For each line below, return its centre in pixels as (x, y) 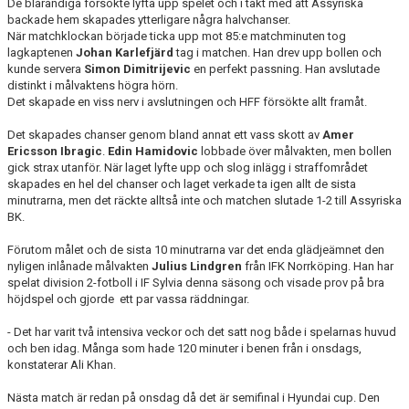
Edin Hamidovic (153, 151)
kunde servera (46, 69)
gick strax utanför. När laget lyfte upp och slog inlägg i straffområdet (188, 168)
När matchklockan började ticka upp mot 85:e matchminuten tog (177, 36)
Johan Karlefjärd (125, 52)
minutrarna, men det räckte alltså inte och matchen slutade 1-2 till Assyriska (204, 200)
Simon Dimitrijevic (137, 69)
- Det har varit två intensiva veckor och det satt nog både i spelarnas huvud (202, 332)
